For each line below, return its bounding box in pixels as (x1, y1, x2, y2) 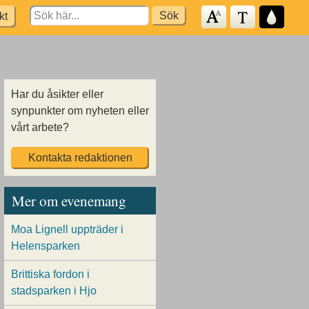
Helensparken (11, 240, 80, 252)
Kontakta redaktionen (28, 152, 132, 163)
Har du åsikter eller (11, 88, 103, 100)
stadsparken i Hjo (11, 285, 97, 297)
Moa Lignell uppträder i (11, 223, 123, 236)
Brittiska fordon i (11, 268, 90, 281)
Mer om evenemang (11, 190, 126, 210)
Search (28, 7, 64, 19)
